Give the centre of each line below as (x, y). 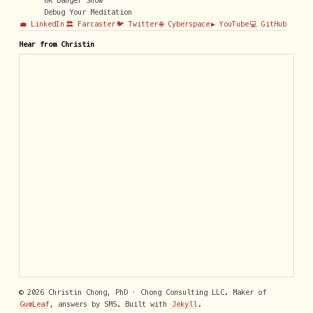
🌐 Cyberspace (184, 24)
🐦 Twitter (137, 24)
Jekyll (185, 304)
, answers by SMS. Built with (110, 304)
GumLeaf (34, 304)
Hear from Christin (56, 44)
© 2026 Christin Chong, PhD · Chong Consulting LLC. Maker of (142, 292)
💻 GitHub (268, 24)
